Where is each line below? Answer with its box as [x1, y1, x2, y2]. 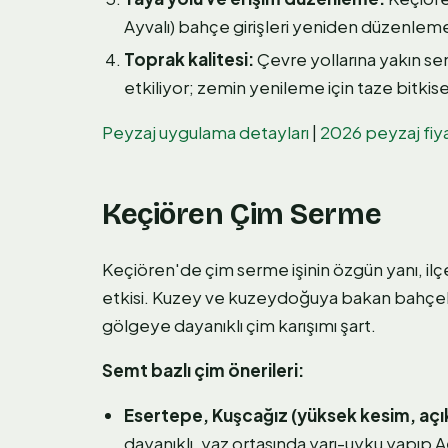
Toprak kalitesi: [124, 47, 254, 70]
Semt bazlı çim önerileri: [102, 359, 304, 382]
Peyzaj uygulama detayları [102, 120, 309, 143]
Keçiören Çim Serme [102, 197, 382, 233]
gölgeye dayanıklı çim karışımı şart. [102, 314, 376, 337]
